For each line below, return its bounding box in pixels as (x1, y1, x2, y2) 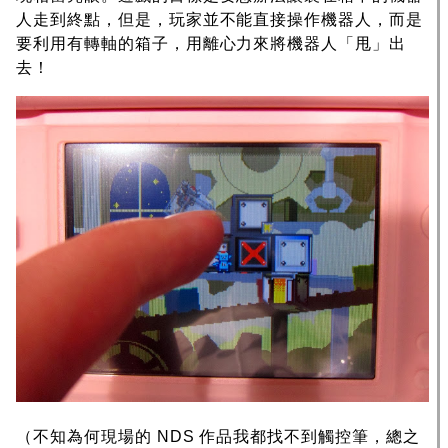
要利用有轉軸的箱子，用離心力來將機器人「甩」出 (16, 34, 407, 52)
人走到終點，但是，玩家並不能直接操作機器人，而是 (16, 10, 424, 28)
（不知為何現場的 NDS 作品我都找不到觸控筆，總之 (16, 428, 420, 446)
